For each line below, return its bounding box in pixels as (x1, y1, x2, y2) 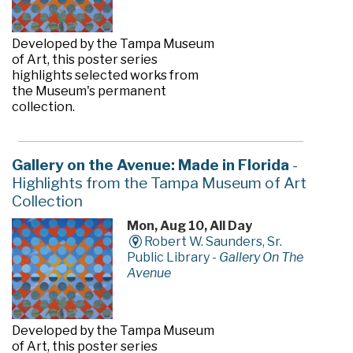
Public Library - (126, 250, 219, 266)
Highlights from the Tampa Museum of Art (11, 173, 307, 193)
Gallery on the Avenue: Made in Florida (11, 155, 289, 175)
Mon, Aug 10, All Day (126, 218, 252, 234)
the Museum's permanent (11, 84, 166, 99)
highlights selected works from (11, 68, 199, 84)
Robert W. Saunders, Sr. (144, 234, 283, 250)
